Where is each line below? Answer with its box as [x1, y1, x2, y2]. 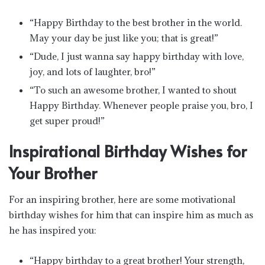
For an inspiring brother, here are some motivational [9, 193, 235, 205]
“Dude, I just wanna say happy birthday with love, [30, 50, 244, 62]
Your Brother [9, 161, 97, 184]
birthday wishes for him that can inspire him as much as [9, 209, 253, 221]
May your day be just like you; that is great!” [30, 31, 218, 44]
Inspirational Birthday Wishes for [9, 139, 247, 162]
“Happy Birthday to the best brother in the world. [30, 16, 242, 28]
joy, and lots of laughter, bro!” [30, 65, 156, 77]
